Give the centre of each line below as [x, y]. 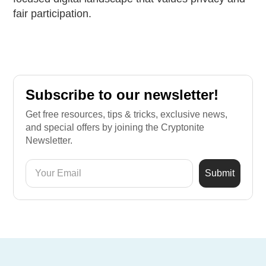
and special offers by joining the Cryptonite [115, 127]
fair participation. [53, 13]
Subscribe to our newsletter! [122, 94]
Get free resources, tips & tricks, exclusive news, [127, 114]
